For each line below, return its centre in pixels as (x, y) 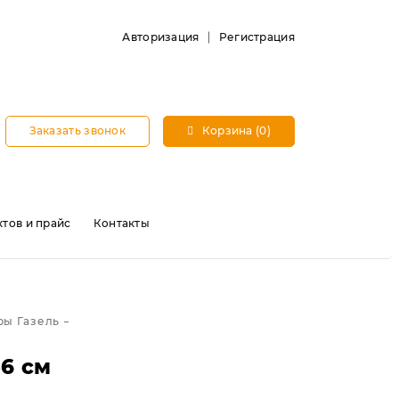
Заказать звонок (77, 130)
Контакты (122, 223)
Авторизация (161, 37)
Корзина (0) (235, 130)
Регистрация (256, 37)
